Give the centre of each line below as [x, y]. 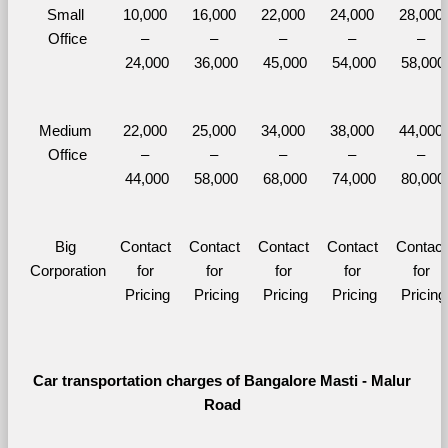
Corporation [67, 270]
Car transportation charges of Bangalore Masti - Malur [222, 380]
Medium [65, 130]
